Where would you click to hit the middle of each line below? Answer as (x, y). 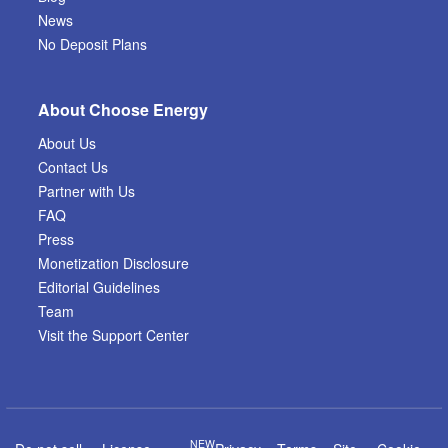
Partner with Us (86, 190)
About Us (67, 142)
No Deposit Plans (92, 43)
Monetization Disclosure (113, 262)
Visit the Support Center (113, 334)
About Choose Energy (123, 109)
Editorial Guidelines (99, 286)
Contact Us (73, 166)
